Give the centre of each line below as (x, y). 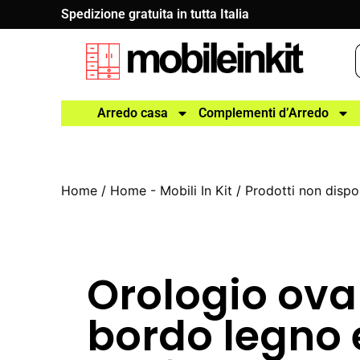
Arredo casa (133, 113)
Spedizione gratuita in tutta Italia (155, 14)
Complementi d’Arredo (264, 113)
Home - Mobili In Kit (172, 190)
